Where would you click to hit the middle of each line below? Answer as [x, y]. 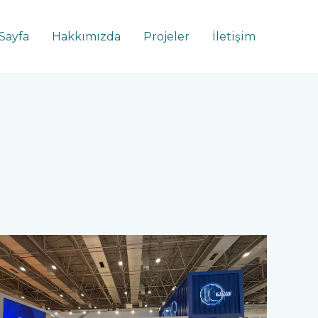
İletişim [234, 36]
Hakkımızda [86, 36]
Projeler [166, 36]
